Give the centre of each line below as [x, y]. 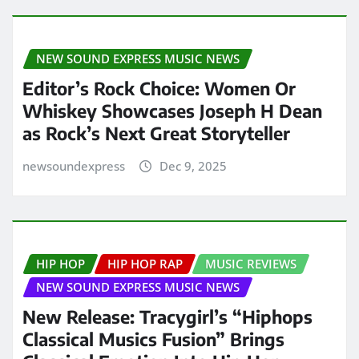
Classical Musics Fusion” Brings [153, 339]
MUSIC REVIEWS [251, 264]
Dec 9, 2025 [193, 165]
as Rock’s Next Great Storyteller [156, 133]
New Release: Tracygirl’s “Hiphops [167, 316]
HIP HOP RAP [145, 264]
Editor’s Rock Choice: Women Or [159, 88]
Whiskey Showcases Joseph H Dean [172, 110]
